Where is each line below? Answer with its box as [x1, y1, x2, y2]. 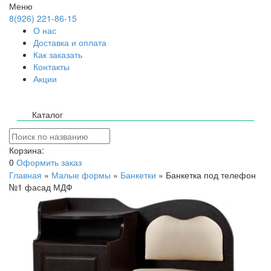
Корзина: [9, 144, 44, 156]
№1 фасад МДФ [9, 181, 73, 193]
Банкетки [120, 169, 156, 181]
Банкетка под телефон [166, 169, 256, 181]
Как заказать [33, 48, 82, 60]
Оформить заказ [16, 156, 82, 168]
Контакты [33, 60, 70, 73]
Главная [9, 169, 42, 181]
